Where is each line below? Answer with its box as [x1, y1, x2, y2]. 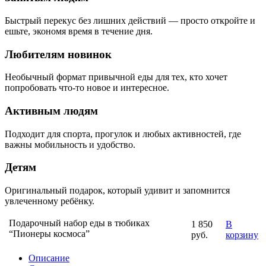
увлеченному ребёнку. [5, 196, 94, 207]
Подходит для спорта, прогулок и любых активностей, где [5, 128, 241, 139]
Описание [28, 253, 69, 264]
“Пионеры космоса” [9, 229, 90, 239]
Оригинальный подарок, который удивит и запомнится [5, 185, 230, 196]
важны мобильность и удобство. [5, 139, 135, 150]
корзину [226, 230, 258, 240]
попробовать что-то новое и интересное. [5, 83, 169, 93]
